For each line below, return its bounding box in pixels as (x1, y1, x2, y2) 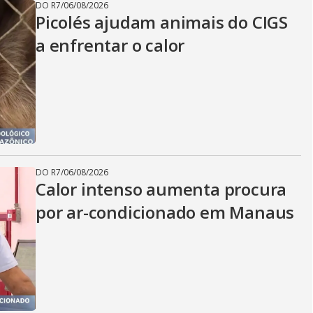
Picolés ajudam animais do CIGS (36, 10, 288, 34)
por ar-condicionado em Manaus (36, 201, 295, 224)
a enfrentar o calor (36, 34, 185, 57)
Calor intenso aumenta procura (36, 177, 287, 201)
